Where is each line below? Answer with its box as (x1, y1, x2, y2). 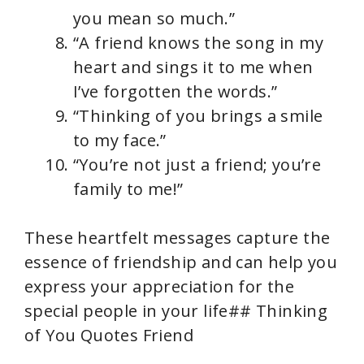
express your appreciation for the (24, 275, 295, 298)
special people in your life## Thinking (24, 300, 328, 323)
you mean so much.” (73, 7, 236, 30)
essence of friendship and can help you (24, 251, 338, 274)
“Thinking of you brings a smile (73, 105, 323, 128)
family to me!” (73, 178, 184, 201)
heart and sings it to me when (73, 56, 314, 79)
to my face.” (73, 129, 167, 152)
